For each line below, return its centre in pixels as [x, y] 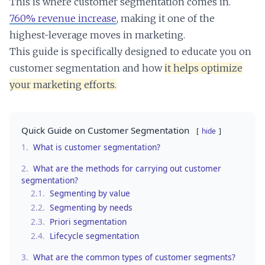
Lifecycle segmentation [94, 235]
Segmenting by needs [91, 207]
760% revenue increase [63, 18]
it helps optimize [203, 68]
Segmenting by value [90, 193]
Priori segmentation [88, 221]
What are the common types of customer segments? [134, 257]
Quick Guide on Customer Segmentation [105, 130]
